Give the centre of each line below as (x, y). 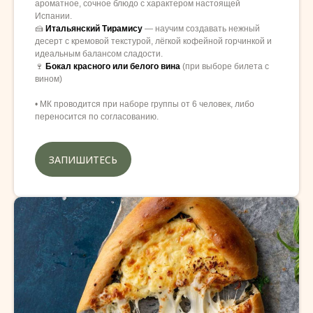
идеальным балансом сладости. (99, 54)
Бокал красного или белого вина (114, 67)
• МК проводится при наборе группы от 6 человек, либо (145, 104)
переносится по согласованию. (97, 117)
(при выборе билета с (226, 67)
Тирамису (122, 29)
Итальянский (73, 29)
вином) (49, 79)
